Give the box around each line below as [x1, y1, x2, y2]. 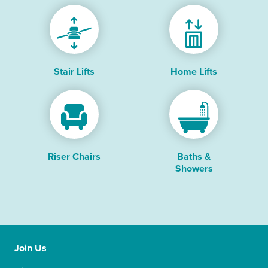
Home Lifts [170, 65, 217, 79]
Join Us [14, 241, 47, 255]
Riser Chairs [48, 150, 100, 164]
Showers [175, 162, 213, 176]
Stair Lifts [54, 65, 95, 79]
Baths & [177, 150, 211, 164]
